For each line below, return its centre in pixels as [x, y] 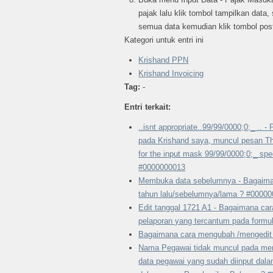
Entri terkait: [147, 107]
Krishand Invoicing [171, 73]
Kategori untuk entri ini [164, 40]
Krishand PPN [164, 60]
